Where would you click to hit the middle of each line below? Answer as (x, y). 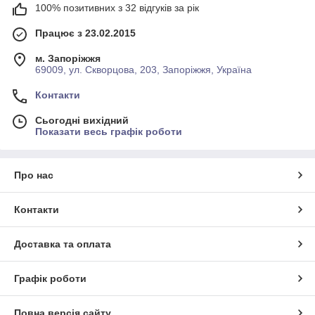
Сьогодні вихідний (82, 120)
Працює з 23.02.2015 (85, 33)
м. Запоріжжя (68, 58)
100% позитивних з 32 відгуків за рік (117, 7)
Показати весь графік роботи (109, 131)
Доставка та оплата (63, 244)
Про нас (34, 175)
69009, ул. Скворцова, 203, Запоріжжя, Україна (143, 69)
